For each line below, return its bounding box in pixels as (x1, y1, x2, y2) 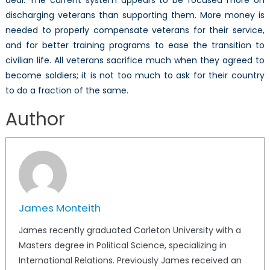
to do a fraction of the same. (5, 84, 128, 96)
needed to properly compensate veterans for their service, (5, 24, 265, 36)
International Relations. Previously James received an (18, 254, 242, 266)
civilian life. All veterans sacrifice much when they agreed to (5, 54, 265, 66)
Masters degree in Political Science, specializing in (18, 239, 227, 251)
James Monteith (18, 200, 101, 215)
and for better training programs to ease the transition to (5, 39, 265, 51)
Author (5, 106, 65, 132)
